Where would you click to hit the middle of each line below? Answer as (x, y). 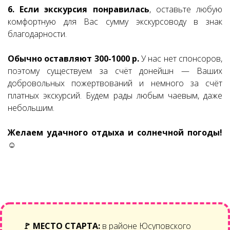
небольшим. (31, 108)
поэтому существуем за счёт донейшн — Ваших (115, 71)
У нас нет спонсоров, (181, 59)
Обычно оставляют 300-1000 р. (73, 59)
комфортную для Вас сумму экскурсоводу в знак (115, 22)
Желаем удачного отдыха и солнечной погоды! (115, 132)
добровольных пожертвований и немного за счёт (115, 83)
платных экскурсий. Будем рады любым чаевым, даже (115, 95)
